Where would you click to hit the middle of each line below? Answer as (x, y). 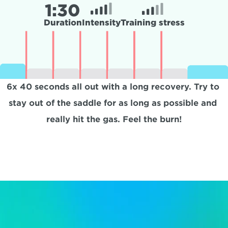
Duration (63, 23)
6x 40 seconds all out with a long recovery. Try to (113, 87)
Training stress (152, 23)
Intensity (101, 23)
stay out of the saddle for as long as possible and (113, 103)
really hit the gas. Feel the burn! (114, 119)
